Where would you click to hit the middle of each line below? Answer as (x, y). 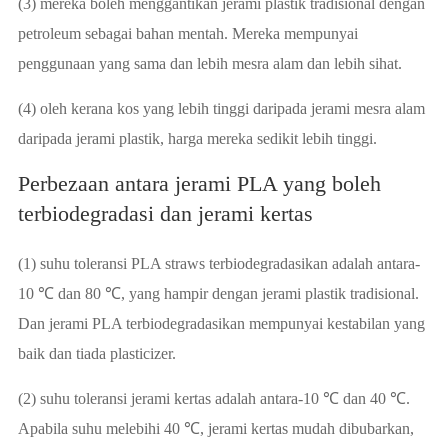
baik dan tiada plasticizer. (96, 353)
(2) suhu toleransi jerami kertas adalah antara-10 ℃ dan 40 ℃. (213, 398)
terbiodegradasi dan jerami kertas (165, 213)
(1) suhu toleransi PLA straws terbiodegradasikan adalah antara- (218, 263)
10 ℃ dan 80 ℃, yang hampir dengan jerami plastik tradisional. (218, 293)
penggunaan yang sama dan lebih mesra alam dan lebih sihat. (209, 63)
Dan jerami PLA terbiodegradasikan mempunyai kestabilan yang (221, 323)
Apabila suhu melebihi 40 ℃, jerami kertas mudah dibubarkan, (215, 428)
